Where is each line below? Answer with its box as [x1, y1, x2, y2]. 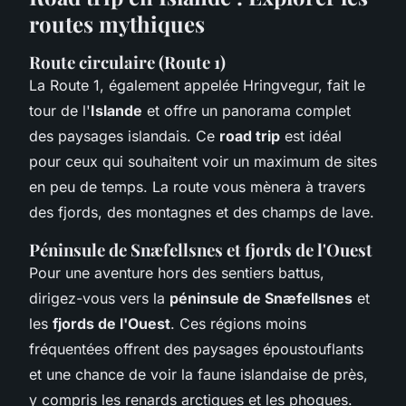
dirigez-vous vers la [29, 288, 169, 307]
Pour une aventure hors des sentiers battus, [29, 263, 324, 282]
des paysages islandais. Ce [29, 126, 219, 145]
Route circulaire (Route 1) [29, 50, 226, 73]
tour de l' [29, 101, 91, 120]
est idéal [280, 126, 342, 145]
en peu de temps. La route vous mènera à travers [29, 177, 365, 196]
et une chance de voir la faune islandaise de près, [29, 364, 368, 383]
